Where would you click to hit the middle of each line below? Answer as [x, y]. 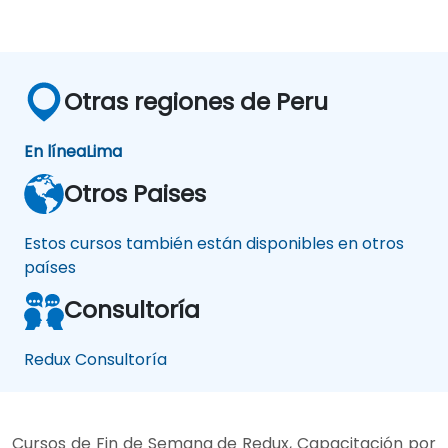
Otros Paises [135, 193]
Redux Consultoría [95, 359]
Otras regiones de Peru [196, 101]
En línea [55, 151]
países [50, 267]
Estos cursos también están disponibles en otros [214, 243]
